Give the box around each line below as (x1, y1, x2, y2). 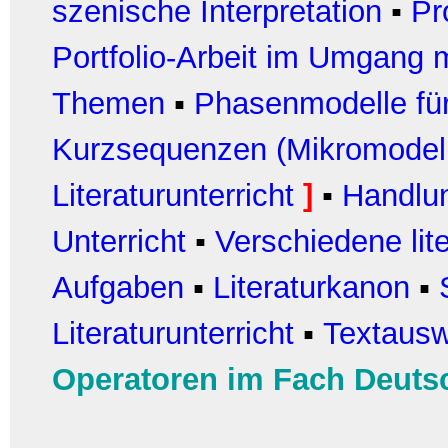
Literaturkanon (213, 270, 410, 305)
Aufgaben (52, 270, 184, 305)
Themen (52, 86, 174, 121)
